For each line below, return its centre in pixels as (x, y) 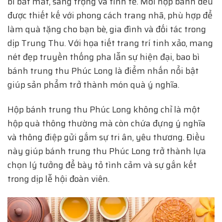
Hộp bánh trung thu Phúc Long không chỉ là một (104, 110)
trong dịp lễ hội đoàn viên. (58, 179)
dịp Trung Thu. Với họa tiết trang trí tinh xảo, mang (110, 43)
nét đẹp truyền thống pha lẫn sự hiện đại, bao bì (104, 57)
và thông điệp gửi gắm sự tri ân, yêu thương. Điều (106, 138)
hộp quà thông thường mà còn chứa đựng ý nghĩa (107, 124)
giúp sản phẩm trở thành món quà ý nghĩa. (93, 84)
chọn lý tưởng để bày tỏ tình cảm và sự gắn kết (102, 165)
